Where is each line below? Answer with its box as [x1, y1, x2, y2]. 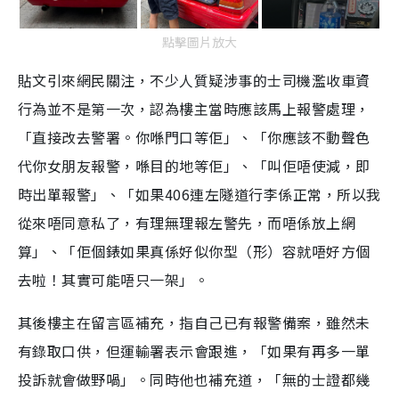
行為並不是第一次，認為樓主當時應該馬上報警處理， [18, 98, 370, 120]
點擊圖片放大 [162, 33, 237, 52]
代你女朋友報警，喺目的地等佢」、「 [18, 155, 268, 177]
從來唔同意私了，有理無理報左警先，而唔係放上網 [18, 212, 356, 234]
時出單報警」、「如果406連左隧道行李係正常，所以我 [18, 183, 381, 206]
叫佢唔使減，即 [267, 155, 370, 177]
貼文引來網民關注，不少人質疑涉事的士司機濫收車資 [18, 69, 370, 92]
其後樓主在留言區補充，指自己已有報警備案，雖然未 [18, 312, 370, 334]
